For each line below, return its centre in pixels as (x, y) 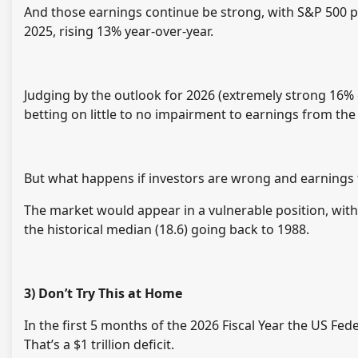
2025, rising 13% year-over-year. (119, 32)
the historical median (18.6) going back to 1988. (167, 230)
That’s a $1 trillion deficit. (99, 345)
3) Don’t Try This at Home (103, 294)
